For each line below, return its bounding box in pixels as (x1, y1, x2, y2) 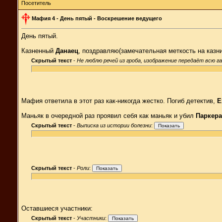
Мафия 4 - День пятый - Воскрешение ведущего (32, 15, 162, 21)
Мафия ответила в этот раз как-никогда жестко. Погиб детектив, (21, 97, 217, 105)
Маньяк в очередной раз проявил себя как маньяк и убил (21, 111, 196, 119)
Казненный (21, 47, 55, 55)
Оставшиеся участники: (21, 204, 93, 212)
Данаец (55, 47, 78, 55)
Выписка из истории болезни (77, 122, 151, 128)
